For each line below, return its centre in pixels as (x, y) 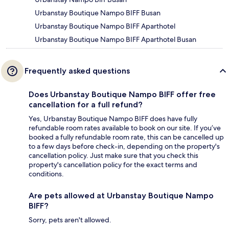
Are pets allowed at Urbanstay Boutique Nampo (121, 196)
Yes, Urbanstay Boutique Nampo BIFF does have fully (113, 119)
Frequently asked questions (77, 71)
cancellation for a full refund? (86, 105)
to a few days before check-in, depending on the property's (124, 146)
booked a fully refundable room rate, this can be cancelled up (126, 137)
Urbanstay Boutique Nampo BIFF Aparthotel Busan (116, 40)
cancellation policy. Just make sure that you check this (113, 156)
